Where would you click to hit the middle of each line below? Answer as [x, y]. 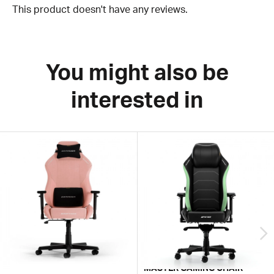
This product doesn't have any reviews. [100, 9]
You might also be [137, 72]
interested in [137, 100]
